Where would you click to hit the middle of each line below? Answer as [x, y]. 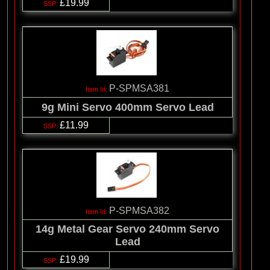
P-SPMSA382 [139, 211]
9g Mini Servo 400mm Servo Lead [127, 107]
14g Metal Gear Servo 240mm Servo [127, 229]
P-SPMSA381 [139, 89]
